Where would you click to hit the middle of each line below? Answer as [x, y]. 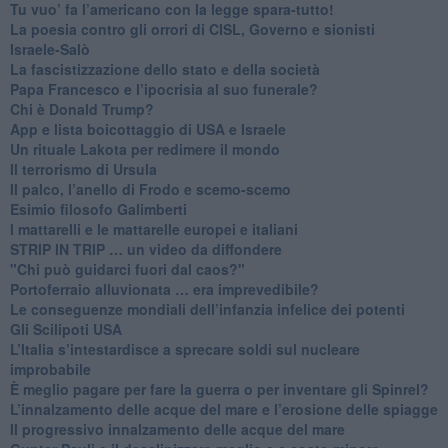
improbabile [50, 368]
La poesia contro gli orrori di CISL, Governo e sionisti [192, 28]
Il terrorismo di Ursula [83, 168]
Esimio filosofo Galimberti [98, 208]
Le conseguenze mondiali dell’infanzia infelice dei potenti [207, 308]
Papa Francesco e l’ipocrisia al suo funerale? [163, 88]
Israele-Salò [49, 48]
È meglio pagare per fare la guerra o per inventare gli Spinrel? [219, 388]
